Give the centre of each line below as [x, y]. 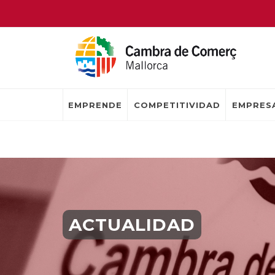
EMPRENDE [95, 105]
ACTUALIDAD [132, 225]
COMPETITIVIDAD [177, 105]
